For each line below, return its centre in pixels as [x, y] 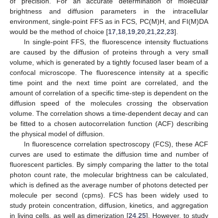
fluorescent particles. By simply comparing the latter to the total [109, 164]
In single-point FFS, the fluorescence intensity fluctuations [116, 42]
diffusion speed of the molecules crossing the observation [109, 103]
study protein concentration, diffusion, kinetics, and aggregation [109, 205]
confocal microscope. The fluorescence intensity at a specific [109, 72]
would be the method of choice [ [59, 31]
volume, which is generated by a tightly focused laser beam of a [109, 62]
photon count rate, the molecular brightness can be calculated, [109, 174]
